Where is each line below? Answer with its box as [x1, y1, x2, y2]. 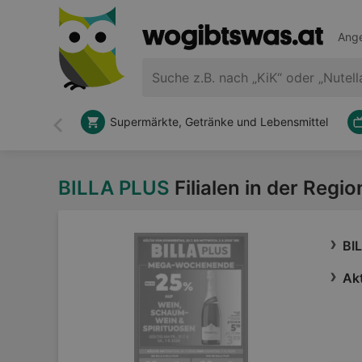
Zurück [57, 124, 99, 141]
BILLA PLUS [58, 176, 170, 200]
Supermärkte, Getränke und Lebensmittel [110, 115, 328, 128]
